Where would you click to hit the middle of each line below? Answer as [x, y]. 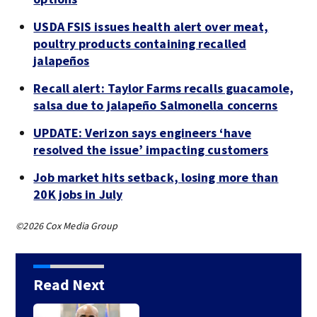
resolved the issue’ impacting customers [151, 149]
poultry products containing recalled [140, 43]
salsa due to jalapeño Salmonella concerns [156, 105]
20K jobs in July [78, 194]
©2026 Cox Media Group [67, 225]
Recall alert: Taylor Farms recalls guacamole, [163, 88]
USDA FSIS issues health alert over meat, [151, 26]
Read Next [69, 284]
